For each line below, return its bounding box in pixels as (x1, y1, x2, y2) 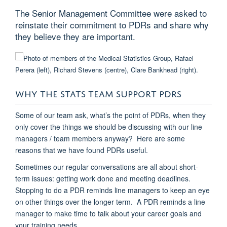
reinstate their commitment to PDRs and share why (15, 18, 209, 31)
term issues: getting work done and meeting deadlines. (15, 173, 193, 183)
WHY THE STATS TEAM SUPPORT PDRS (15, 85, 181, 99)
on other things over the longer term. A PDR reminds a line (15, 196, 205, 207)
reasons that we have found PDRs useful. (15, 144, 148, 155)
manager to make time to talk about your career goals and (15, 208, 202, 218)
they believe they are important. (15, 29, 135, 43)
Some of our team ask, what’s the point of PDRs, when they (15, 109, 206, 120)
